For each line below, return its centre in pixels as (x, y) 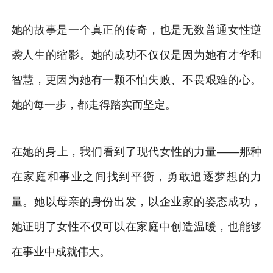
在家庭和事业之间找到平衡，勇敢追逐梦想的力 (136, 176)
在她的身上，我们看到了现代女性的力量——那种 (136, 151)
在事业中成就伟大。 (61, 251)
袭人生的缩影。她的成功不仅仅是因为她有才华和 (136, 55)
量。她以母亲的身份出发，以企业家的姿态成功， (136, 201)
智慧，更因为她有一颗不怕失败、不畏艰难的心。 (136, 80)
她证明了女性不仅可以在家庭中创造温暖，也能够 (136, 226)
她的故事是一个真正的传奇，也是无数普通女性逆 (136, 30)
